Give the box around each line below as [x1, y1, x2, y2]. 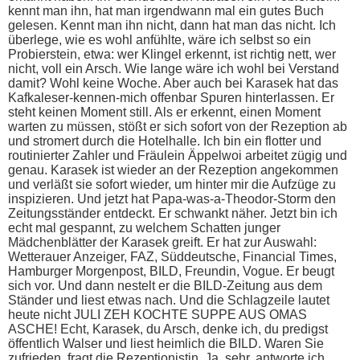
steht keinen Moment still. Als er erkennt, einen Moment [8, 104, 321, 119]
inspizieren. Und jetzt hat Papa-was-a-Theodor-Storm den [8, 191, 336, 206]
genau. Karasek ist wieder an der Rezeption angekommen [8, 162, 338, 177]
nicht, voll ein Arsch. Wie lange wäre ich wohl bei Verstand [8, 61, 339, 76]
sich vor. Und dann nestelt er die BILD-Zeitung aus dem [8, 278, 322, 292]
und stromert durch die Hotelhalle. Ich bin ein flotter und [8, 133, 321, 148]
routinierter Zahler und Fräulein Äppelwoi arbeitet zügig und [8, 148, 347, 162]
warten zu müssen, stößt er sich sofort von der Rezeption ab [8, 119, 347, 133]
